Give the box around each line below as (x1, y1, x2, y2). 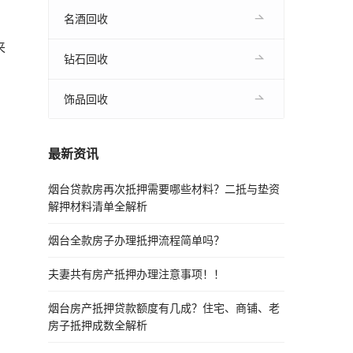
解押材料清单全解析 (48, 199, 147, 213)
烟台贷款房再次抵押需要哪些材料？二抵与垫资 (48, 181, 280, 195)
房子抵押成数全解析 (48, 318, 147, 332)
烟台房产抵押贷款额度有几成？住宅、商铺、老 (48, 300, 280, 314)
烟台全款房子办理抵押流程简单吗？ (48, 232, 225, 247)
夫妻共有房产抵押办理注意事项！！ (48, 266, 225, 281)
